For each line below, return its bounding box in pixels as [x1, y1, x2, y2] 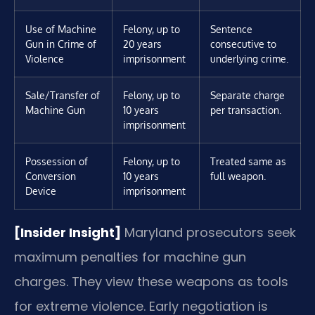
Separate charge [210, 89, 285, 102]
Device [25, 184, 56, 198]
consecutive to [210, 37, 276, 51]
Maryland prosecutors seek [121, 224, 296, 242]
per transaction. [210, 103, 281, 117]
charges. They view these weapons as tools [14, 273, 288, 291]
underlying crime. [210, 52, 288, 65]
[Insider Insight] [14, 224, 121, 242]
